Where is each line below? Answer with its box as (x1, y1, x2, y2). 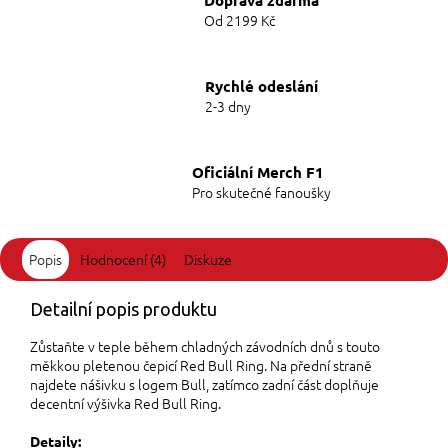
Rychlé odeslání (205, 75, 318, 96)
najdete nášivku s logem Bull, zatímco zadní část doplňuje (30, 373, 379, 394)
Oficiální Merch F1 (192, 161, 324, 182)
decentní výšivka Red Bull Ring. (30, 392, 221, 413)
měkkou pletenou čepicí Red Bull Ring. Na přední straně (30, 354, 372, 375)
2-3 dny (205, 95, 251, 116)
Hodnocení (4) (80, 248, 166, 269)
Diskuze (184, 248, 232, 269)
